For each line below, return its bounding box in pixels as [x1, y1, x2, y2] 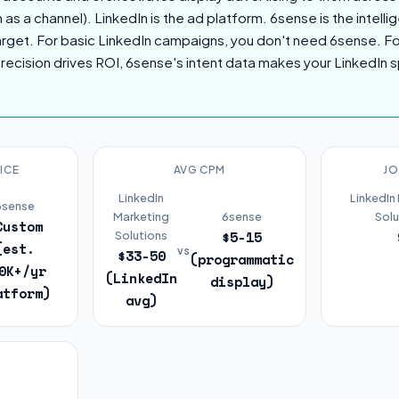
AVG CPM [173, 163, 226, 176]
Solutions [115, 228, 167, 242]
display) [209, 272, 274, 291]
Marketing [113, 209, 169, 224]
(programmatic [190, 249, 294, 269]
